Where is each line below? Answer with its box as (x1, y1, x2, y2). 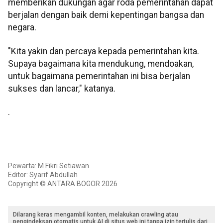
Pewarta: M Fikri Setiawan (8, 161, 89, 170)
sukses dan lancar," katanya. (8, 83, 115, 94)
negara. (8, 22, 36, 33)
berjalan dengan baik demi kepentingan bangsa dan (8, 10, 204, 20)
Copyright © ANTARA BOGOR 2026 (8, 179, 117, 188)
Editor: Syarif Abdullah (8, 170, 78, 179)
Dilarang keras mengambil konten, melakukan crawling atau (13, 211, 178, 218)
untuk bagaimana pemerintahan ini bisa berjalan (8, 71, 190, 81)
